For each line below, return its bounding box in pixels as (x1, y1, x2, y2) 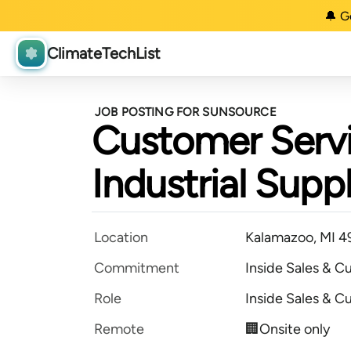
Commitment (94, 259, 179, 277)
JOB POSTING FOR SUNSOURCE (95, 105, 277, 119)
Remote (94, 320, 144, 338)
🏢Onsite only (245, 320, 330, 338)
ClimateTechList (47, 44, 161, 63)
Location (94, 229, 148, 246)
